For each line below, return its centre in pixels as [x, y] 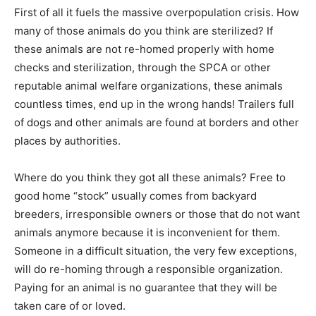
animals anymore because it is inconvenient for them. [147, 232]
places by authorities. [69, 140]
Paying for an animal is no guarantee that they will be [146, 287]
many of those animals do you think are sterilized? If [144, 30]
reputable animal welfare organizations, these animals [148, 85]
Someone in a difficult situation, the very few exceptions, [156, 250]
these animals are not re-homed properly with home [144, 49]
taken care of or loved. [70, 305]
